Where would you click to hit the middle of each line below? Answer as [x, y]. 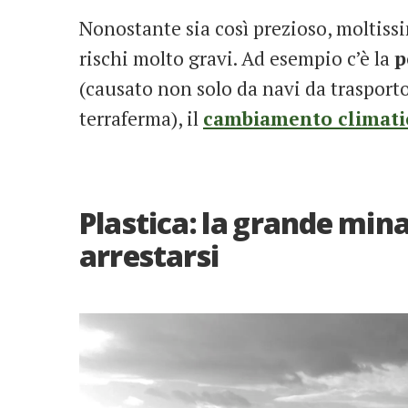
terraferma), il [141, 118]
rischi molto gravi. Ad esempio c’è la [237, 58]
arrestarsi [149, 255]
